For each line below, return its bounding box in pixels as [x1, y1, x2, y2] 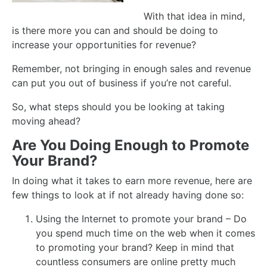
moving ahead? [12, 115, 80, 127]
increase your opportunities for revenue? [12, 39, 196, 51]
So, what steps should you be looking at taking [12, 101, 225, 113]
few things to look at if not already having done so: [12, 189, 244, 201]
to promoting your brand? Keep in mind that [36, 241, 234, 253]
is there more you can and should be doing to [12, 24, 218, 36]
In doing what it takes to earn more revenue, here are [12, 175, 252, 187]
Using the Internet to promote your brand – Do [36, 213, 247, 225]
